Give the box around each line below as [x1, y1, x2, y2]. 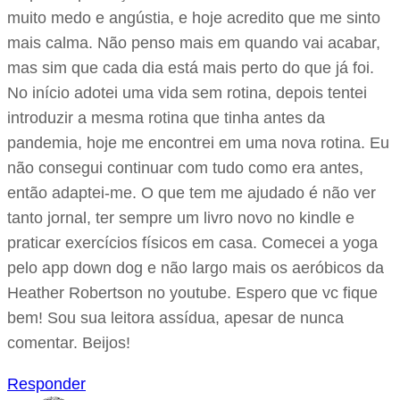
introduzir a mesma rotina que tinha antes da [7, 109, 325, 128]
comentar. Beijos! [7, 334, 130, 353]
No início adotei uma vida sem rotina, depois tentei [7, 84, 367, 103]
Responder [7, 375, 86, 394]
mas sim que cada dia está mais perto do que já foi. [7, 59, 374, 78]
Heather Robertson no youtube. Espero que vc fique [7, 284, 378, 303]
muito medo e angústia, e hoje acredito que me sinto [7, 9, 380, 28]
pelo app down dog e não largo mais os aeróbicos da [7, 259, 384, 278]
